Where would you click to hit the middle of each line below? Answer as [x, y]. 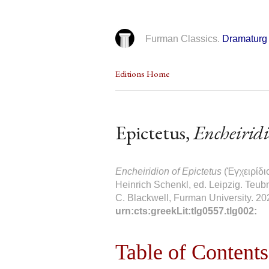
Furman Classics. [184, 39]
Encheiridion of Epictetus [168, 171]
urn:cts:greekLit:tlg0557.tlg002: [186, 211]
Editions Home [142, 74]
